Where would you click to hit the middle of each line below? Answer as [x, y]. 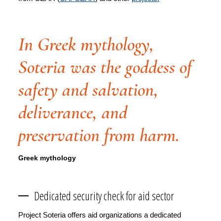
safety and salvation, [88, 90]
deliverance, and [73, 112]
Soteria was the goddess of [105, 67]
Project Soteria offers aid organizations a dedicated [100, 215]
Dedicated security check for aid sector [104, 196]
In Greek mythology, [86, 44]
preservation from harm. [99, 135]
